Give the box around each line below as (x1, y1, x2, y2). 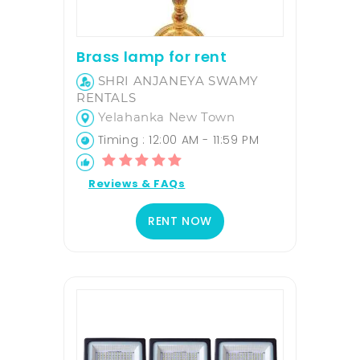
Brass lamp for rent (76, 47, 227, 67)
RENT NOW (148, 213, 212, 230)
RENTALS (76, 90, 137, 106)
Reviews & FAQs (88, 176, 186, 192)
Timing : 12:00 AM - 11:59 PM (94, 132, 260, 149)
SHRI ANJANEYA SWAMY (94, 73, 260, 89)
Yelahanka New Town (94, 109, 235, 125)
